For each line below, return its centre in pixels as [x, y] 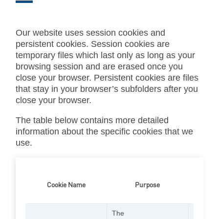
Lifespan [206, 185]
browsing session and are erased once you [99, 66]
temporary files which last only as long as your [105, 55]
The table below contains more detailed [92, 120]
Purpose [147, 185]
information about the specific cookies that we [104, 131]
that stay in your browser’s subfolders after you [107, 89]
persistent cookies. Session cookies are [93, 44]
